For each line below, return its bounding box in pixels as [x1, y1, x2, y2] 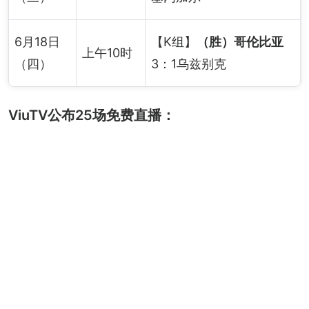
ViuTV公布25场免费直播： [8, 106, 175, 123]
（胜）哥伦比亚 [197, 34, 283, 49]
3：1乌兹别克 [151, 56, 226, 71]
